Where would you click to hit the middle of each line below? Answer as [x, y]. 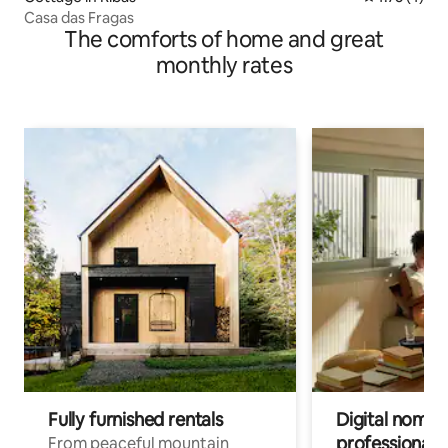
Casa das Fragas [79, 18]
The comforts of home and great [224, 40]
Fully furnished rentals [135, 420]
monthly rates [224, 66]
